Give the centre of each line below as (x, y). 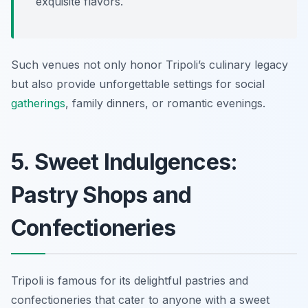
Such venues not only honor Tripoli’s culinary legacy (150, 65)
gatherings (38, 103)
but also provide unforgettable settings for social (138, 84)
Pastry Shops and (101, 195)
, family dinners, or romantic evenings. (165, 103)
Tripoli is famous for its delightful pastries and (130, 281)
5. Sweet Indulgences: (124, 162)
